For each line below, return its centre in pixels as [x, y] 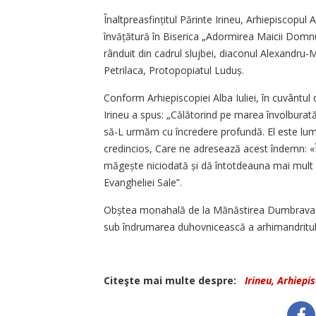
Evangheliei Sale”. [143, 183]
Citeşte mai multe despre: [173, 281]
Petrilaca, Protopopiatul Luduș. [175, 71]
